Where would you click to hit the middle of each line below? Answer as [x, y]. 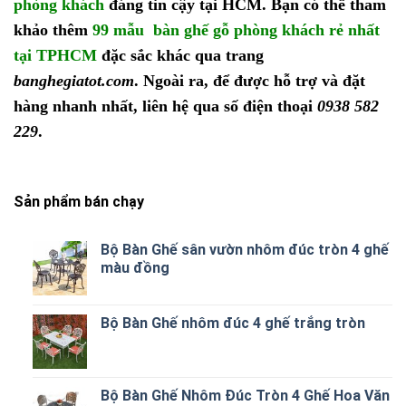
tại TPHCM [55, 56]
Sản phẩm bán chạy [79, 202]
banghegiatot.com [74, 81]
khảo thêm [53, 30]
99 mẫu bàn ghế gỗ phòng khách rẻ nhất [236, 30]
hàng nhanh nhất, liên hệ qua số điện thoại [165, 106]
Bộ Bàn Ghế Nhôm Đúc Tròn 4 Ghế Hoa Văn [245, 396]
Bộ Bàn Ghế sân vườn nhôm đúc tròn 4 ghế [244, 250]
